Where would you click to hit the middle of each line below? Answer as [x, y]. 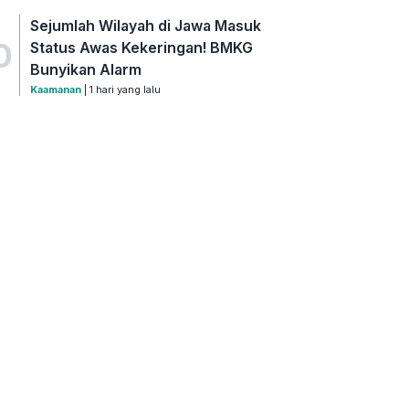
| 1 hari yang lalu [121, 90]
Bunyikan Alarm [86, 70]
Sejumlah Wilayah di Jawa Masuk [146, 26]
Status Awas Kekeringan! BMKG [142, 48]
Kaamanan [56, 90]
